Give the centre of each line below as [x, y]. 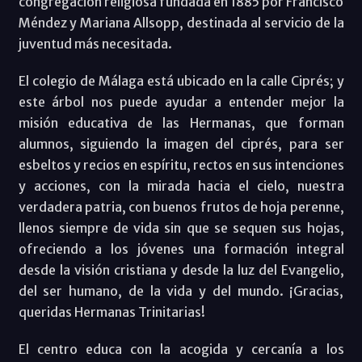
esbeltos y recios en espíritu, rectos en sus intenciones [181, 165]
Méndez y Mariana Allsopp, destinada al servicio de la [181, 23]
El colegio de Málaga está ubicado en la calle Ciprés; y [181, 81]
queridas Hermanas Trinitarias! [112, 312]
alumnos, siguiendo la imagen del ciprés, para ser [181, 144]
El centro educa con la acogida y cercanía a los [181, 349]
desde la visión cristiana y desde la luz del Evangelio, [181, 270]
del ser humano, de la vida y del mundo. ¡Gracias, [181, 291]
